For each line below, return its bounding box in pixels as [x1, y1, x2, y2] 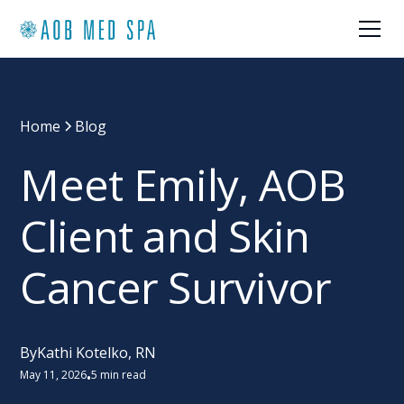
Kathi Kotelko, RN [37, 343, 157, 363]
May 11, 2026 [20, 367, 87, 382]
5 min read [91, 367, 147, 382]
